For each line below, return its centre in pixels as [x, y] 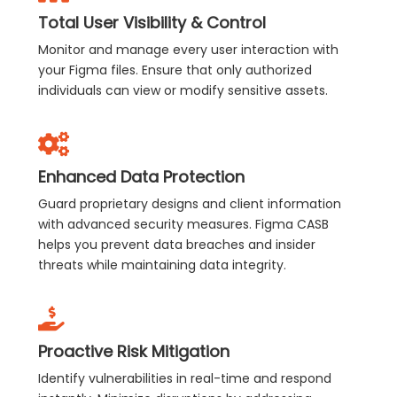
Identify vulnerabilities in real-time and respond [185, 379]
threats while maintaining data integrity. [163, 265]
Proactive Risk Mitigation [134, 352]
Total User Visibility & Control [152, 23]
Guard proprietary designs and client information [190, 204]
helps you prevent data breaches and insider [177, 245]
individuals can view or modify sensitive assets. [183, 91]
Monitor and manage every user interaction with [189, 50]
